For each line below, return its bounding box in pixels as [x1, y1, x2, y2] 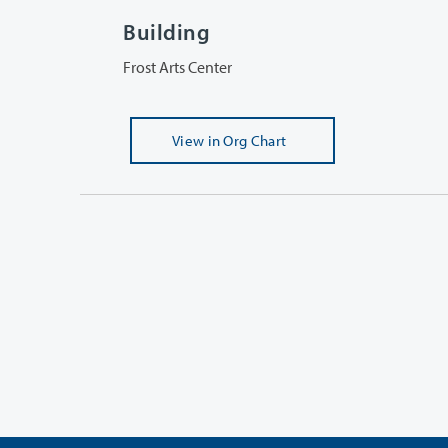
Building [123, 17, 211, 46]
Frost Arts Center [123, 56, 232, 77]
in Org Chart [207, 130, 287, 150]
